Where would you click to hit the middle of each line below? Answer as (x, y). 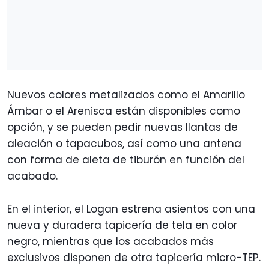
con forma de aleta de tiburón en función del (126, 160)
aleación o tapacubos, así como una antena (124, 144)
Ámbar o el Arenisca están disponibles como (124, 111)
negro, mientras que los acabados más (110, 242)
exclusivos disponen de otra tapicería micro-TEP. (134, 258)
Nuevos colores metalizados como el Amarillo (126, 95)
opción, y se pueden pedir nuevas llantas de (122, 128)
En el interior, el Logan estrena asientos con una (131, 209)
